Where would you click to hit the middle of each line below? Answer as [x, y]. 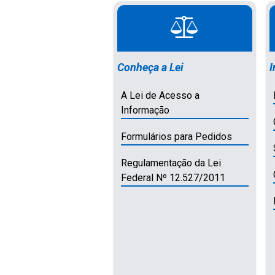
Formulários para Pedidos [177, 136]
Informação [145, 110]
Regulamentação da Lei [171, 163]
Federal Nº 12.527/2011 [173, 177]
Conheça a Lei [151, 67]
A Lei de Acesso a [161, 95]
